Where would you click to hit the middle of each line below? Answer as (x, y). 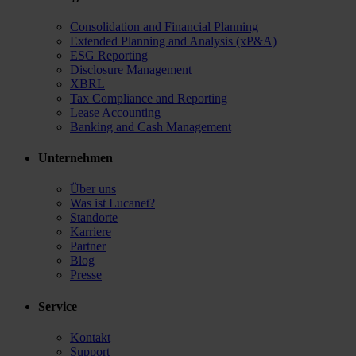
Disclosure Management (131, 69)
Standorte (94, 218)
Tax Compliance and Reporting (149, 98)
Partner (88, 246)
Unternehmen (75, 158)
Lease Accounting (115, 112)
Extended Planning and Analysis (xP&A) (173, 41)
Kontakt (90, 337)
